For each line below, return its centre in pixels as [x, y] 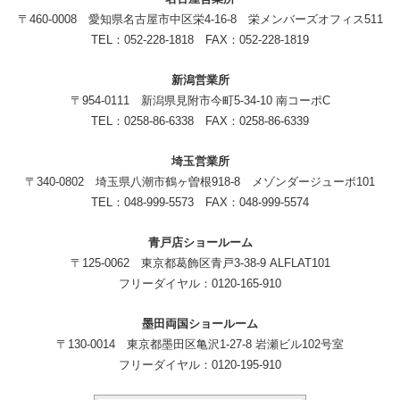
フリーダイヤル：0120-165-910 [200, 284]
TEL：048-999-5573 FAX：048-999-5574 [200, 203]
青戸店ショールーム [200, 243]
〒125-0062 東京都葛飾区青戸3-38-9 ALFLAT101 [200, 263]
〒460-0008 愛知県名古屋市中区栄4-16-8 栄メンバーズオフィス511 [200, 20]
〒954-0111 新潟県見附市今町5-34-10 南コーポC [200, 101]
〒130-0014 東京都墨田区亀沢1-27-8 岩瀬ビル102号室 [200, 345]
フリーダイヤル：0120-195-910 [200, 365]
